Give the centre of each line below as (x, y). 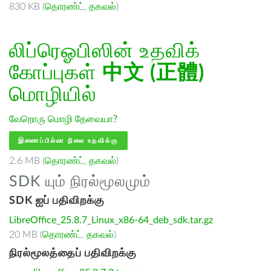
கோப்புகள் (56, 73)
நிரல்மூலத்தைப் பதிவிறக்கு (73, 253)
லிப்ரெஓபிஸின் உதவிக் (105, 51)
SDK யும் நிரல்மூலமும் (80, 182)
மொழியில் (53, 95)
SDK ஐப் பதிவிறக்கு (57, 201)
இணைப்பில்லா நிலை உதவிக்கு (68, 141)
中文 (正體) (153, 73)
